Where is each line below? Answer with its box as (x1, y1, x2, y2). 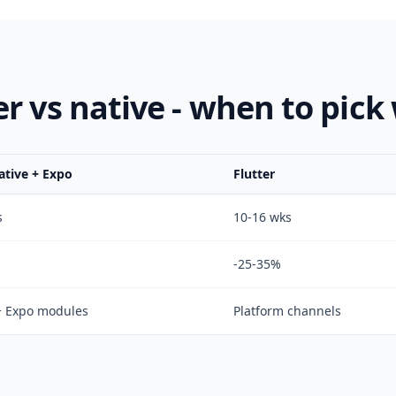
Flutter (233, 165, 275, 182)
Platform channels (233, 302, 341, 319)
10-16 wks (233, 209, 292, 225)
